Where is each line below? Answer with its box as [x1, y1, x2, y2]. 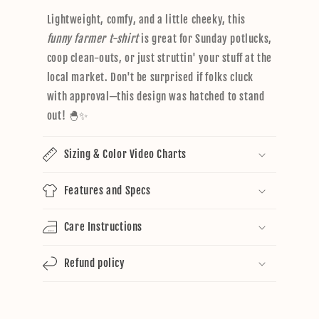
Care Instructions [63, 219, 142, 234]
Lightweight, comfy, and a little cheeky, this [46, 12, 246, 26]
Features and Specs [63, 183, 151, 197]
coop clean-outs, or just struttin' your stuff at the [46, 51, 272, 65]
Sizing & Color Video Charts [63, 147, 187, 161]
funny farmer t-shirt [46, 31, 139, 46]
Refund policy [63, 256, 125, 270]
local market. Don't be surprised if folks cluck [46, 70, 253, 84]
